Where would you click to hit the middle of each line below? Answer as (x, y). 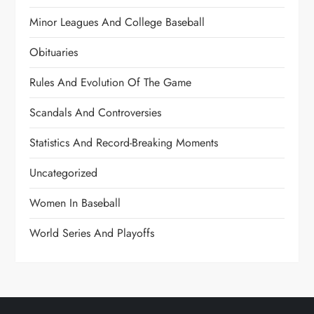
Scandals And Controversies (96, 113)
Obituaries (54, 53)
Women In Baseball (75, 203)
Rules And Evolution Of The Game (111, 83)
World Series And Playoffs (92, 233)
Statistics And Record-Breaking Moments (124, 143)
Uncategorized (64, 173)
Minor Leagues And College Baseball (117, 22)
